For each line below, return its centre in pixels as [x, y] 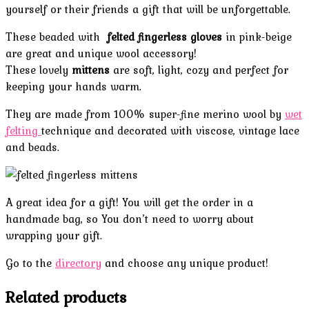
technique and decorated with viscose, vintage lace [170, 131]
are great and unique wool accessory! [101, 53]
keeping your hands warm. [73, 87]
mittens [91, 70]
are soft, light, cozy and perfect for [199, 70]
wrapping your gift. [54, 236]
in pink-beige [257, 37]
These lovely [39, 70]
